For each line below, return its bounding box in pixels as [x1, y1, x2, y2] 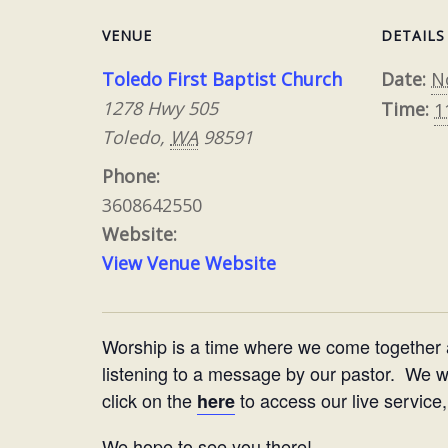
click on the [102, 387, 197, 414]
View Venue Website [102, 251, 276, 276]
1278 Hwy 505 [102, 96, 218, 121]
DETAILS [381, 26, 446, 46]
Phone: [102, 164, 160, 189]
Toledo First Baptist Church [102, 67, 342, 92]
